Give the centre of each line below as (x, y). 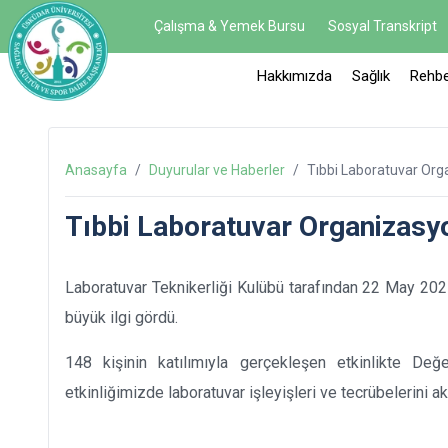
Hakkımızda (294, 76)
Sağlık (371, 76)
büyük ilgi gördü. (121, 317)
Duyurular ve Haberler (217, 170)
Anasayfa (96, 170)
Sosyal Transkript (382, 26)
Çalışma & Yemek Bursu (230, 26)
